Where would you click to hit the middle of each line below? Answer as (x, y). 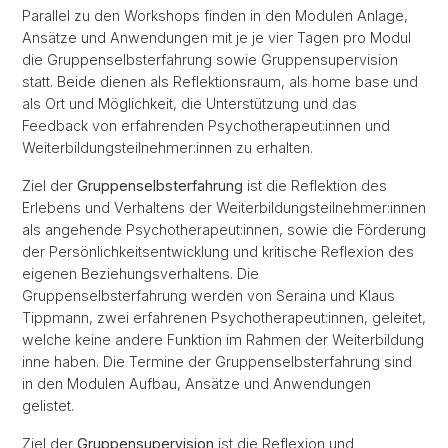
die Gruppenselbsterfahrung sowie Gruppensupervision (210, 59)
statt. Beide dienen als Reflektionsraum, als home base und (220, 81)
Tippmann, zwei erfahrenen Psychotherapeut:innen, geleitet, (224, 317)
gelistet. (48, 405)
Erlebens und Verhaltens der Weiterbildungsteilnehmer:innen (224, 207)
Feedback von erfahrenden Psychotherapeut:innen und (206, 125)
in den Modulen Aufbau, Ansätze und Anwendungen (196, 383)
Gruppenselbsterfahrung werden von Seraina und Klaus (208, 295)
